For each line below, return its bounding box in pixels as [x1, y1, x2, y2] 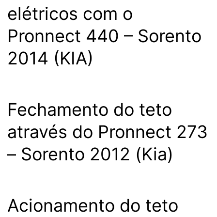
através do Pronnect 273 [7, 121, 208, 142]
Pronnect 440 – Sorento [7, 25, 201, 46]
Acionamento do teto [7, 195, 178, 216]
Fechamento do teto [7, 99, 172, 120]
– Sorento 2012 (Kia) [7, 143, 173, 165]
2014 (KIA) [7, 47, 93, 69]
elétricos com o [7, 3, 133, 24]
